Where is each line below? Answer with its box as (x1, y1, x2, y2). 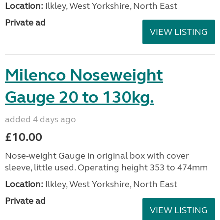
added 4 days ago (5, 114, 76, 125)
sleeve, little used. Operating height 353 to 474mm (5, 162, 208, 173)
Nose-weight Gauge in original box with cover (5, 150, 189, 161)
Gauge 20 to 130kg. (5, 87, 154, 108)
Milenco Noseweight (5, 65, 163, 85)
